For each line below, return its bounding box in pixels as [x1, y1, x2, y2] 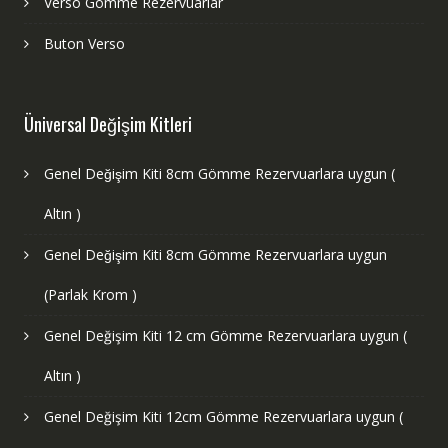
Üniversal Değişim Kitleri [23, 111, 192, 138]
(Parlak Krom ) [43, 285, 137, 305]
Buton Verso [43, 34, 125, 54]
